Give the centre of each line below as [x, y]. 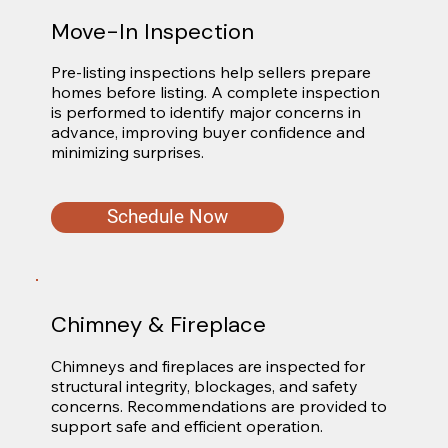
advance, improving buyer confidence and [207, 132]
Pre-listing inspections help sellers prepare [210, 72]
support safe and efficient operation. [186, 426]
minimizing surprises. [127, 152]
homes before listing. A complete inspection [215, 92]
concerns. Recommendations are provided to [218, 406]
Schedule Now [167, 217]
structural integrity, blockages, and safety [204, 386]
